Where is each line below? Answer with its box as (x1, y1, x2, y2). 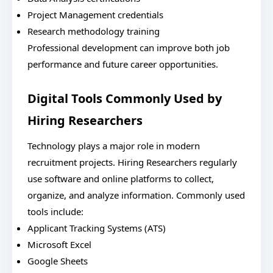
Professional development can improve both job (27, 41, 230, 54)
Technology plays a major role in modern (27, 140, 200, 152)
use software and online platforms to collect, (27, 172, 214, 185)
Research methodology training (27, 25, 160, 37)
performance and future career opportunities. (27, 58, 218, 70)
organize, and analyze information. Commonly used (27, 189, 245, 201)
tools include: (27, 205, 83, 218)
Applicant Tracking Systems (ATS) (27, 222, 166, 234)
